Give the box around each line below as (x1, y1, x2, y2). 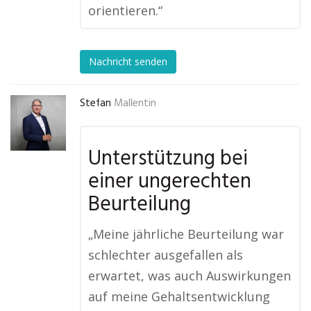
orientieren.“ (88, 2, 162, 19)
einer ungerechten (88, 165, 251, 199)
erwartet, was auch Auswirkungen (88, 267, 291, 284)
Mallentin (114, 95, 156, 112)
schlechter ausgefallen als (88, 246, 243, 263)
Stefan (80, 95, 111, 112)
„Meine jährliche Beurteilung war (88, 226, 284, 242)
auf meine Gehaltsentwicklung (88, 288, 270, 305)
